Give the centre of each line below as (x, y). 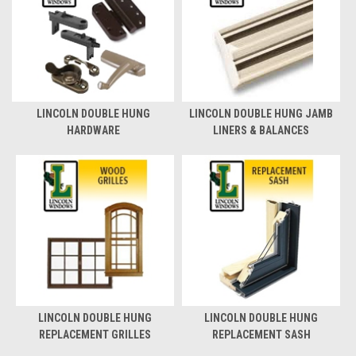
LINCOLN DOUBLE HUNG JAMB (261, 113)
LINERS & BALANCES (261, 130)
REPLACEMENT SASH (261, 334)
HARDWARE (93, 130)
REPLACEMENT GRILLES (95, 334)
